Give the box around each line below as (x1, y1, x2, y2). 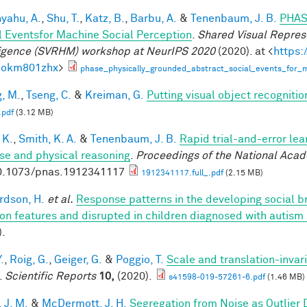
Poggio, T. (116, 254, 164, 265)
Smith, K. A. (19, 133, 77, 145)
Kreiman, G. (85, 89, 144, 101)
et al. (47, 193, 73, 205)
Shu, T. (47, 12, 79, 24)
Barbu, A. (130, 12, 177, 24)
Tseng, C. (26, 89, 71, 101)
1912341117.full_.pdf (141, 169, 223, 177)
